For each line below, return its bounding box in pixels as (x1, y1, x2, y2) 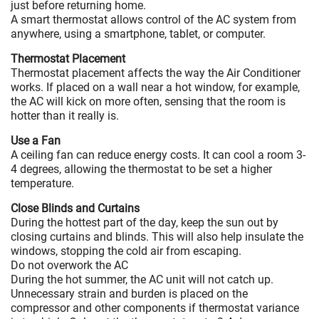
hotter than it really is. (11, 108, 119, 122)
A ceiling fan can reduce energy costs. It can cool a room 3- (11, 147, 305, 162)
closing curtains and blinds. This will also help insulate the (11, 229, 303, 244)
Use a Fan (11, 133, 61, 147)
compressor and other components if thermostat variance (11, 300, 299, 315)
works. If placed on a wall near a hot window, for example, (11, 80, 300, 94)
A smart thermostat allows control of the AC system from (11, 12, 296, 26)
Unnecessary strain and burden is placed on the (11, 286, 248, 300)
